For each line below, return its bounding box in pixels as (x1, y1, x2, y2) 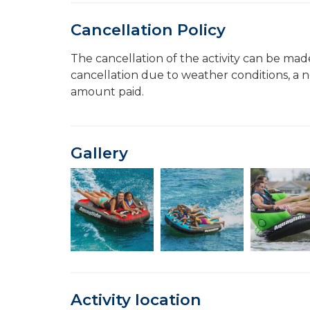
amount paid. (71, 85, 144, 98)
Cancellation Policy (71, 20, 226, 39)
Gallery (71, 143, 128, 163)
